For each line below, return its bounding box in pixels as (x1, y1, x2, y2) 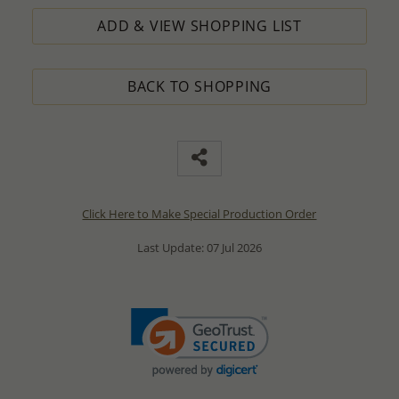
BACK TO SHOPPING (126, 76, 273, 96)
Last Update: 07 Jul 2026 (136, 240, 262, 256)
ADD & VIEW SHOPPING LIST (97, 15, 302, 36)
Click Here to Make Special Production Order (82, 205, 317, 222)
